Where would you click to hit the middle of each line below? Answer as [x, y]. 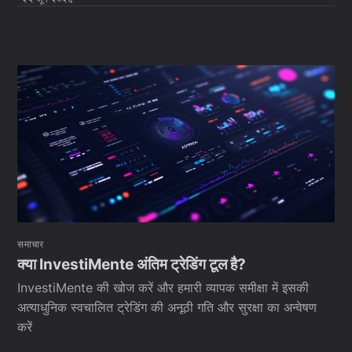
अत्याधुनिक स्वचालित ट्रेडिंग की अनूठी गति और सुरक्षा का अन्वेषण [167, 308]
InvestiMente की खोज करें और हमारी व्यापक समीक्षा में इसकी [163, 288]
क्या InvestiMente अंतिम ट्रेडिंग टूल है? [132, 264]
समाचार [31, 244]
